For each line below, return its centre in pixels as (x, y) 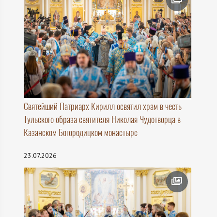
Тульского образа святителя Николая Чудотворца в (102, 119)
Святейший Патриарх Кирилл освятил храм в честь (103, 106)
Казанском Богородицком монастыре (81, 132)
